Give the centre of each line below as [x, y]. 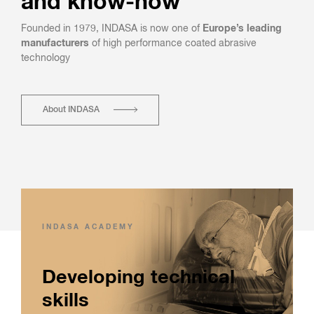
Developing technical [138, 278]
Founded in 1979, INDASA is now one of [112, 28]
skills [66, 301]
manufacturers [55, 43]
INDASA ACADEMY [88, 227]
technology [46, 58]
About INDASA [71, 110]
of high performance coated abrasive [173, 43]
